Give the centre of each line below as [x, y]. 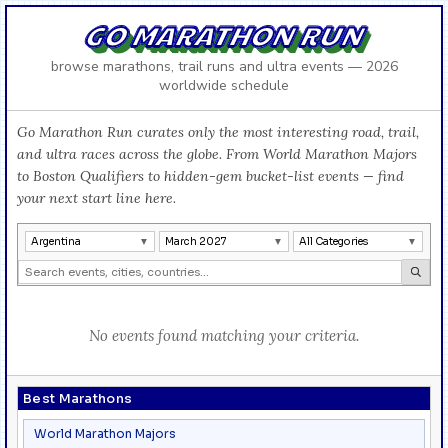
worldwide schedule [224, 85]
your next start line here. [96, 197]
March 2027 [196, 241]
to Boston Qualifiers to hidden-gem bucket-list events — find [210, 175]
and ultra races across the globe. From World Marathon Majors [217, 153]
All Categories [333, 241]
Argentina [56, 241]
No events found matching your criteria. [224, 335]
